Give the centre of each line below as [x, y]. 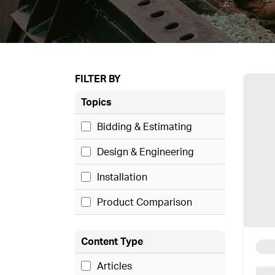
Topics [96, 102]
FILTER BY [98, 79]
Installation [122, 176]
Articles [114, 266]
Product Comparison [145, 202]
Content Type [112, 242]
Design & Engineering [145, 151]
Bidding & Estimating [145, 126]
